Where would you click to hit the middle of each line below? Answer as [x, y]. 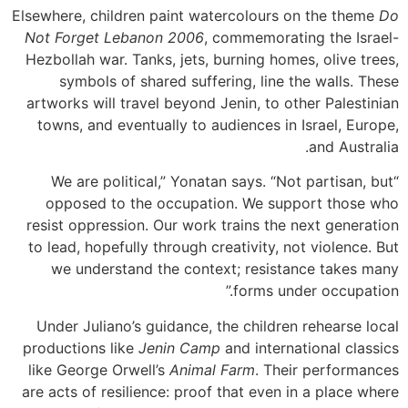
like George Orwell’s [99, 369]
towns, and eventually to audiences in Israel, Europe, [218, 124]
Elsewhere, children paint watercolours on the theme [195, 15]
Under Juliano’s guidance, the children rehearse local [218, 326]
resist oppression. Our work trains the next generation [213, 225]
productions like [81, 347]
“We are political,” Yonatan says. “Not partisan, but [222, 182]
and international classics [310, 347]
